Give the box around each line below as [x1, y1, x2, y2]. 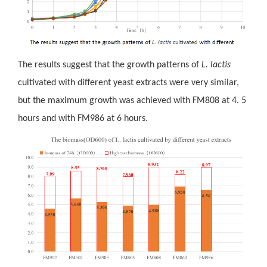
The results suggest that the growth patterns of [17, 60, 201, 70]
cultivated [17, 77, 56, 88]
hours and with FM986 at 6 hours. [17, 113, 148, 123]
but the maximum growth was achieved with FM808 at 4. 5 [17, 95, 246, 105]
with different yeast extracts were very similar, [55, 77, 239, 88]
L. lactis [201, 60, 231, 70]
